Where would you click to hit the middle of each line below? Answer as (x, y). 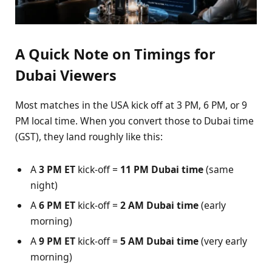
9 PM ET (57, 241)
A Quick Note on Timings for (115, 54)
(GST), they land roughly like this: (89, 136)
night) (44, 185)
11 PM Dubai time (162, 169)
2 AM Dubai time (159, 205)
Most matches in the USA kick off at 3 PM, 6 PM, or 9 (131, 105)
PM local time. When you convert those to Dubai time (134, 121)
